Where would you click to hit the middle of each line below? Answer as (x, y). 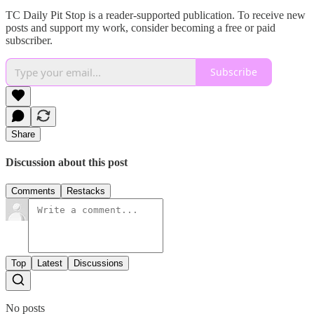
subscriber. (29, 40)
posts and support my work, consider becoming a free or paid (141, 27)
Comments (33, 191)
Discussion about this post (67, 163)
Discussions (98, 264)
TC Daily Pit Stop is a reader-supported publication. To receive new (156, 15)
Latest (50, 264)
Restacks (86, 191)
